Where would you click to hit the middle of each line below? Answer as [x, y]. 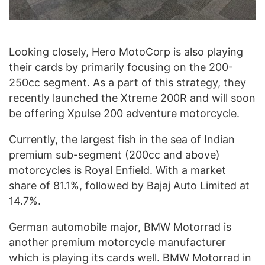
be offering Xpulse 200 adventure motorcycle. [124, 113]
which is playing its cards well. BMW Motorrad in [130, 257]
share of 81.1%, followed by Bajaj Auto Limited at [129, 185]
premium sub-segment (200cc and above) [114, 154]
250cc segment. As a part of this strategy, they [127, 82]
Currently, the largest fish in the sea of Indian [122, 139]
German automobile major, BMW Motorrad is [120, 227]
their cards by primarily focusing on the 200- [121, 67]
